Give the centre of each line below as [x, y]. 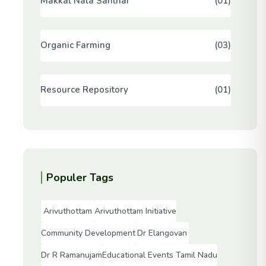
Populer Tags [80, 177]
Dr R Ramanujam [71, 255]
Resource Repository [84, 90]
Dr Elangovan [162, 233]
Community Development [88, 233]
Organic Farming [75, 45]
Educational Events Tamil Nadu [159, 255]
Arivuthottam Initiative [135, 211]
